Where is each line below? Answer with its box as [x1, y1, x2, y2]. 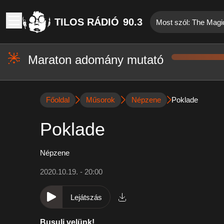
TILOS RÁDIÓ [54, 16, 119, 27]
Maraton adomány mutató [28, 53, 163, 66]
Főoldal [46, 95, 69, 104]
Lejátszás [70, 193, 102, 201]
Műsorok [86, 95, 115, 104]
